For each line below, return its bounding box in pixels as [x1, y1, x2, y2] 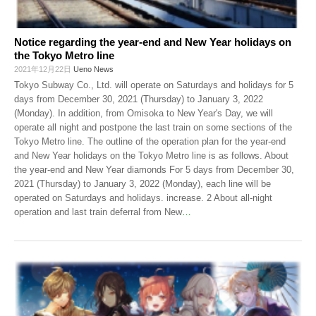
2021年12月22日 [14, 65, 73, 74]
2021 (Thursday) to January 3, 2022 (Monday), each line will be [14, 178, 271, 190]
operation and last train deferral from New [14, 207, 182, 218]
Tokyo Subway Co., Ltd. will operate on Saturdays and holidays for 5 [14, 80, 293, 91]
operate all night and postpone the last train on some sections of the [14, 122, 292, 133]
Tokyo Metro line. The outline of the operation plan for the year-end [14, 136, 286, 147]
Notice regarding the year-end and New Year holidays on [14, 36, 291, 49]
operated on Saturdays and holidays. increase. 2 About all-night [14, 193, 272, 204]
